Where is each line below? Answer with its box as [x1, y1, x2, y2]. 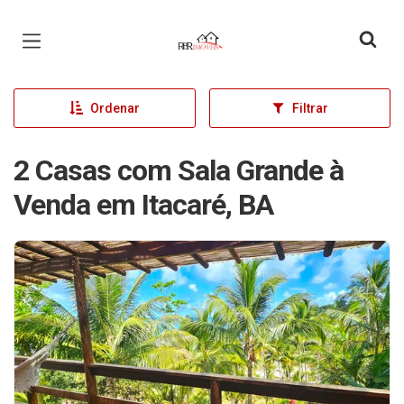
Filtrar [291, 101, 328, 115]
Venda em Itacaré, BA [14, 188, 273, 222]
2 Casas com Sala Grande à [14, 153, 344, 188]
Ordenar [89, 101, 140, 115]
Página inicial [172, 16, 277, 38]
